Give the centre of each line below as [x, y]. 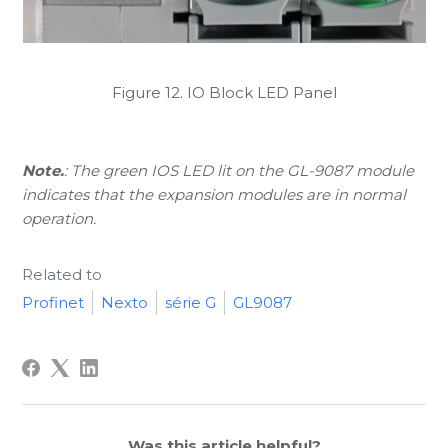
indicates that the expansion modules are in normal [214, 194]
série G [191, 302]
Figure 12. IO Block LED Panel [224, 92]
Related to [62, 274]
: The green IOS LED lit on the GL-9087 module [239, 170]
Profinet [53, 302]
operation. [59, 218]
